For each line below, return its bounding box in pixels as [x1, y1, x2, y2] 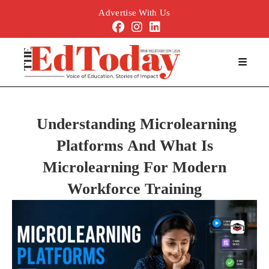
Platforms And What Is [56, 137, 213, 154]
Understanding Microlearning [37, 115, 237, 133]
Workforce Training [67, 180, 202, 198]
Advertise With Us [98, 8, 171, 17]
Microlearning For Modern [43, 159, 226, 176]
